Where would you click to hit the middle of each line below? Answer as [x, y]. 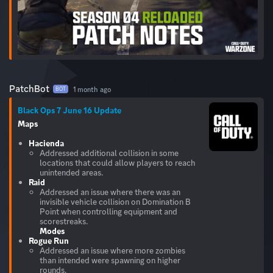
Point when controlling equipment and [108, 212]
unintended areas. [71, 173]
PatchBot [29, 89]
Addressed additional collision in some [109, 153]
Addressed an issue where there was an [110, 192]
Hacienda [46, 144]
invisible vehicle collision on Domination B [115, 202]
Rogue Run [49, 241]
